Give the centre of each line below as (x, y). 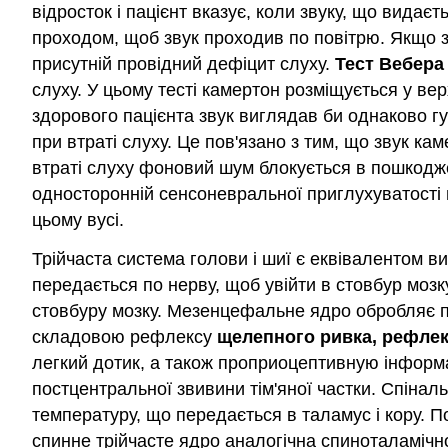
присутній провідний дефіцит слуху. (183, 64)
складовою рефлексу (124, 336)
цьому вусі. (78, 220)
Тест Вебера (389, 64)
